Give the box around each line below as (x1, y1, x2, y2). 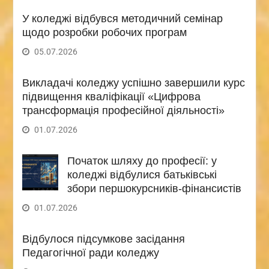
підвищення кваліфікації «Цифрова (22, 90, 201, 103)
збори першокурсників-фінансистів (67, 182, 241, 195)
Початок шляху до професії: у (67, 154, 217, 167)
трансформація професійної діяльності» (22, 104, 225, 116)
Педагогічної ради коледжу (22, 246, 159, 259)
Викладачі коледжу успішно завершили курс (22, 76, 245, 89)
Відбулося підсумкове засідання (22, 232, 185, 245)
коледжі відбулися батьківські (67, 168, 217, 181)
